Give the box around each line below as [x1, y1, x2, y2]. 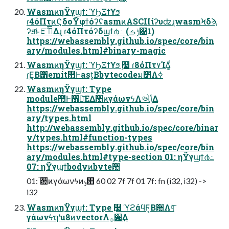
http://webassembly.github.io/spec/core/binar [27, 122, 218, 133]
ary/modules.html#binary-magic [27, 44, 166, 56]
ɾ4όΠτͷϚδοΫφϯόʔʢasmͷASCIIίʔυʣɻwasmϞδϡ [27, 15, 217, 27]
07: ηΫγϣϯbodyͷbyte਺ [27, 161, 120, 172]
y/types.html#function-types [27, 131, 152, 143]
